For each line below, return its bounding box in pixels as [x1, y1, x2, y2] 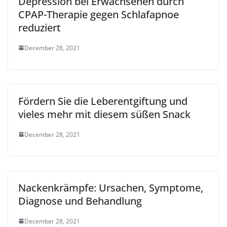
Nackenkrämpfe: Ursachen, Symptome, [18, 180, 203, 195]
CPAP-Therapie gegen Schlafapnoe [18, 7, 179, 21]
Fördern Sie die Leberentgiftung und [18, 94, 187, 108]
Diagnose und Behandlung [18, 194, 142, 208]
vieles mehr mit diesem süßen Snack [18, 107, 191, 121]
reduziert [18, 20, 61, 34]
